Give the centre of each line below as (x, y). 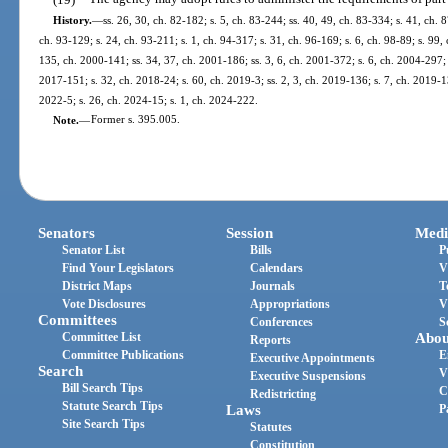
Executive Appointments (313, 357)
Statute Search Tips (113, 405)
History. (72, 19)
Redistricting (283, 393)
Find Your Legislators (118, 267)
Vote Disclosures (104, 303)
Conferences (282, 321)
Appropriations (290, 303)
